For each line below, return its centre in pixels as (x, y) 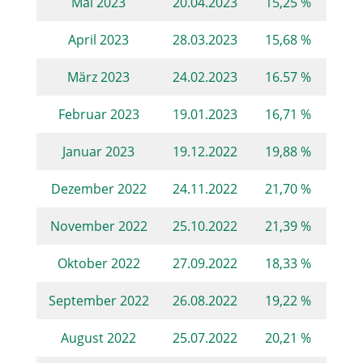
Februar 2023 (98, 113)
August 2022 (99, 337)
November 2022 (98, 225)
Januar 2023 (99, 151)
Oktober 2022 (98, 263)
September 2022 (98, 300)
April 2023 (99, 39)
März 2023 (99, 76)
